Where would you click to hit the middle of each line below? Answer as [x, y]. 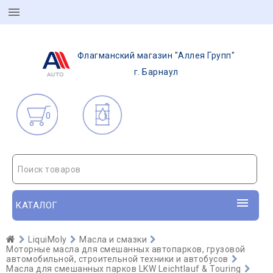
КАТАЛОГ [37, 205]
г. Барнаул [156, 72]
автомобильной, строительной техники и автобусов [117, 259]
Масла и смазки [113, 239]
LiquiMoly [48, 239]
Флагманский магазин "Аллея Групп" [156, 55]
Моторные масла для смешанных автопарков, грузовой [126, 249]
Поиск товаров [49, 169]
